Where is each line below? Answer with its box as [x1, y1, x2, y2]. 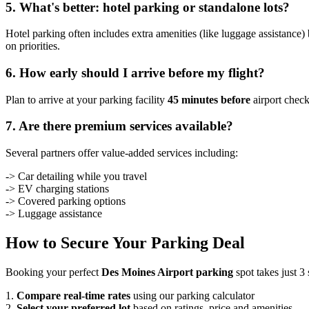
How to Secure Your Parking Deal [6, 234, 245, 252]
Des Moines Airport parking [101, 266, 233, 278]
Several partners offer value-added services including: [6, 147, 238, 159]
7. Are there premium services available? [6, 119, 233, 134]
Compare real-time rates [17, 290, 130, 301]
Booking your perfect [6, 266, 101, 278]
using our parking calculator [130, 290, 255, 301]
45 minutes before [168, 93, 250, 106]
